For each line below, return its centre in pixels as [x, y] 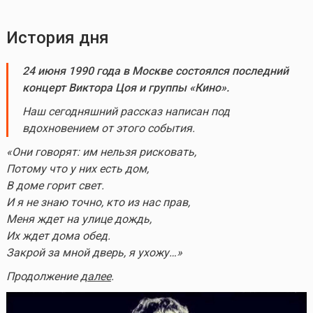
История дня [57, 37]
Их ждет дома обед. [58, 235]
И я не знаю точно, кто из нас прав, [98, 202]
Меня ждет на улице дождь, [79, 219]
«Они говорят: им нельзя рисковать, [101, 152]
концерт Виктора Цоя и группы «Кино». [125, 87]
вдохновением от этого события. [108, 128]
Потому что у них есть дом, [77, 168]
